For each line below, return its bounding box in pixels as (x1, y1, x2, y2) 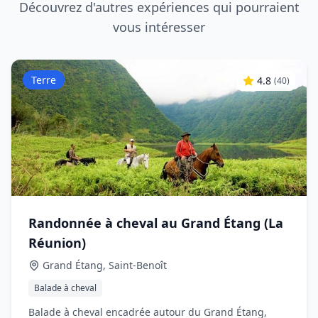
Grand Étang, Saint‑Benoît (43, 258, 167, 272)
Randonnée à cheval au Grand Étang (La (28, 214, 283, 231)
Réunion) (28, 234, 86, 251)
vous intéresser (113, 18, 205, 35)
